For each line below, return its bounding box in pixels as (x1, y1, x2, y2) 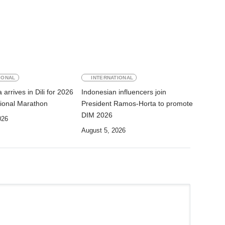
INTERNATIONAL (91, 75, 134, 81)
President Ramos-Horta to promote (81, 99, 193, 108)
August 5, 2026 (81, 127, 126, 135)
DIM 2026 (81, 111, 113, 120)
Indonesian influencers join (81, 88, 167, 96)
